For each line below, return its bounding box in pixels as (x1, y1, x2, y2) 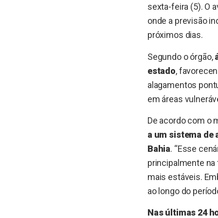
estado (147, 65, 176, 76)
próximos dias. (147, 30, 203, 40)
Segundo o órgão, (147, 51, 215, 62)
